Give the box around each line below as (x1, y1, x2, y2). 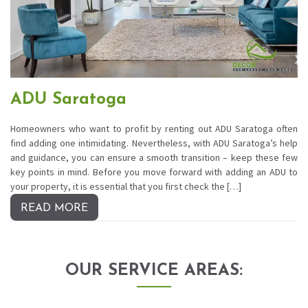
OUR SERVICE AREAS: (65, 262, 243, 279)
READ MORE (21, 202, 88, 214)
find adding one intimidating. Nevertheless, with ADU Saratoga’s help (10, 136, 298, 149)
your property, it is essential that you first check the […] (10, 179, 241, 192)
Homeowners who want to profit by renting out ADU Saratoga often (10, 122, 298, 135)
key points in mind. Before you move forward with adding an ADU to (10, 165, 298, 178)
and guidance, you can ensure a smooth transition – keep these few (10, 151, 298, 164)
